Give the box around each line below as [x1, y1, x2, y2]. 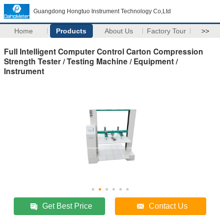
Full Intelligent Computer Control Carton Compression [4, 45, 203, 57]
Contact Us [149, 201, 188, 210]
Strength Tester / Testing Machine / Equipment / [4, 55, 178, 67]
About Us [105, 27, 134, 35]
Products [56, 27, 87, 35]
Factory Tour [147, 27, 187, 35]
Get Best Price [42, 201, 93, 210]
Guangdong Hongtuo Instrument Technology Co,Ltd [33, 8, 171, 15]
